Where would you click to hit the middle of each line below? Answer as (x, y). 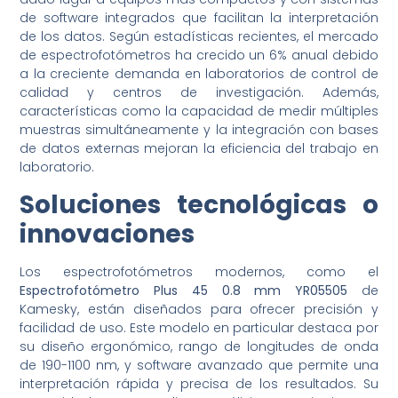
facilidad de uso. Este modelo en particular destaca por (199, 327)
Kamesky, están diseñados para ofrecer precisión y (199, 309)
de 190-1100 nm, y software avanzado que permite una (199, 365)
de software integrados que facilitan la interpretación (199, 18)
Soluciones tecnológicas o (199, 204)
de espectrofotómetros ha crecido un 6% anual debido (199, 56)
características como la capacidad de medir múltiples (199, 111)
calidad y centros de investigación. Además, (199, 93)
